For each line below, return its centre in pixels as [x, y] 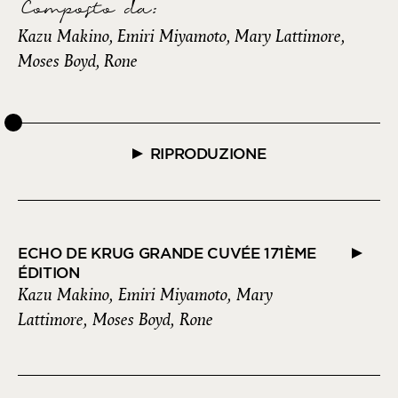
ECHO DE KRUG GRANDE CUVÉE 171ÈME [167, 254]
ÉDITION [49, 273]
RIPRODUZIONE [208, 154]
